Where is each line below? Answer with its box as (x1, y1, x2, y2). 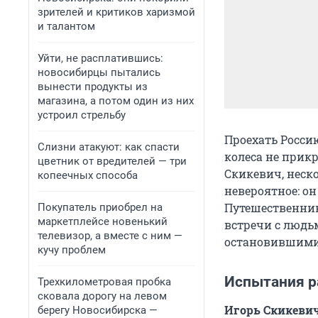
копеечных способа (38, 169, 138, 182)
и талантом (38, 20, 95, 33)
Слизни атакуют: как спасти (38, 141, 180, 153)
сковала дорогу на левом (38, 290, 167, 302)
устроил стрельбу (38, 109, 126, 121)
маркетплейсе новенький (38, 215, 168, 228)
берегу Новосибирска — (38, 304, 158, 317)
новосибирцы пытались (38, 66, 160, 79)
